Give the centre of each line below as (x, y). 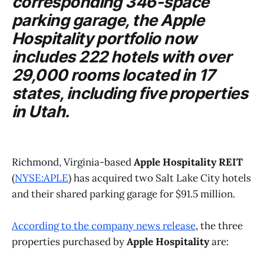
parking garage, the (86, 20)
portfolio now (145, 38)
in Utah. (41, 111)
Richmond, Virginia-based (73, 162)
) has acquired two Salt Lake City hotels (160, 178)
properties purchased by (69, 241)
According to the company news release (104, 225)
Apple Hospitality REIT (188, 162)
